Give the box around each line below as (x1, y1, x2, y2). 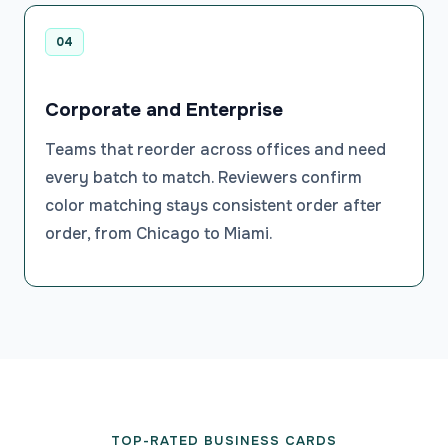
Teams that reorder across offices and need (45, 139, 386, 161)
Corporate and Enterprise (45, 97, 283, 123)
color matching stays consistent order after (45, 195, 382, 217)
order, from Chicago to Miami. (45, 223, 273, 245)
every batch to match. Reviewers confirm (45, 167, 362, 189)
